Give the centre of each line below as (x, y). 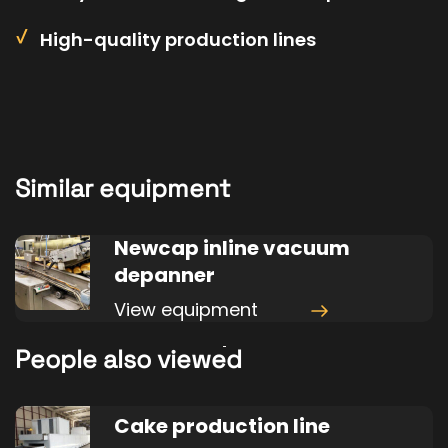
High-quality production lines (178, 39)
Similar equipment (123, 187)
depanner (164, 274)
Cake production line (222, 426)
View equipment (188, 309)
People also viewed (128, 358)
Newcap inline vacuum (232, 247)
